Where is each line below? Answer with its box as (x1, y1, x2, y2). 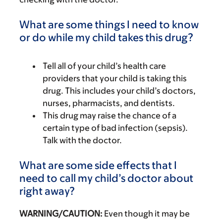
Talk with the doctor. (43, 135, 122, 145)
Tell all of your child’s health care (43, 61, 166, 71)
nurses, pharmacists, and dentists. (43, 98, 175, 108)
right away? (19, 185, 75, 197)
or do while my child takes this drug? (19, 31, 193, 44)
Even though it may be (103, 209, 190, 219)
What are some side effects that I (19, 159, 177, 171)
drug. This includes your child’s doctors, (43, 86, 196, 96)
